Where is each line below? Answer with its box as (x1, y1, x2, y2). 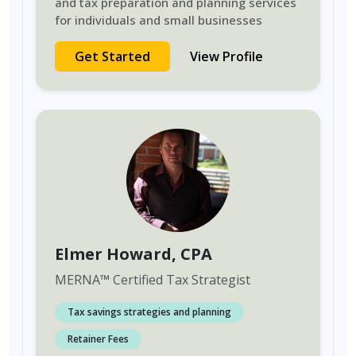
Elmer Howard (55, 243, 172, 265)
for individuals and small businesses (55, 12, 262, 28)
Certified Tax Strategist (110, 271, 250, 288)
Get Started (75, 48, 150, 65)
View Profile (190, 48, 263, 65)
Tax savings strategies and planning (68, 305, 231, 319)
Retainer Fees (68, 332, 129, 346)
